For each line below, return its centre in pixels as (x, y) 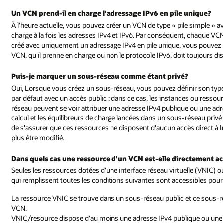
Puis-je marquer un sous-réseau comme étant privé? (100, 76)
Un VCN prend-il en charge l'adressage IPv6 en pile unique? (111, 13)
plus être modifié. (38, 137)
